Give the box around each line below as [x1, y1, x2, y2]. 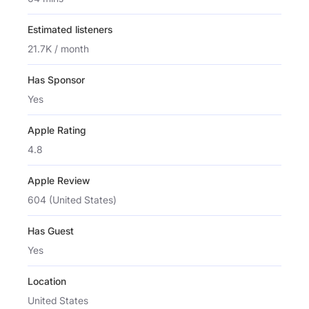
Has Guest [28, 224, 74, 237]
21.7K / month [28, 42, 89, 54]
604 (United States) [28, 193, 117, 206]
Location [28, 275, 66, 287]
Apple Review [28, 174, 90, 186]
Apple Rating [28, 123, 86, 136]
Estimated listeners [28, 23, 112, 35]
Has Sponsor [28, 73, 85, 86]
